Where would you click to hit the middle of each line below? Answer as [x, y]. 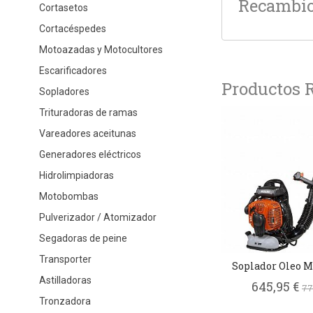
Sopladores [64, 91]
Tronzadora [65, 301]
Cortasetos [63, 7]
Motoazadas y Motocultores [101, 49]
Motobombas [68, 196]
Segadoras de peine [83, 238]
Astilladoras [65, 280]
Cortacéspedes [72, 28]
